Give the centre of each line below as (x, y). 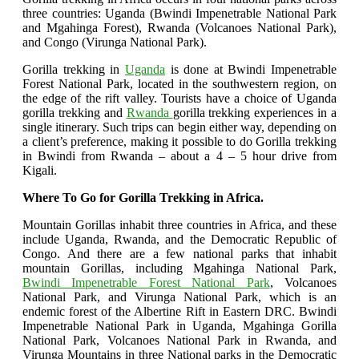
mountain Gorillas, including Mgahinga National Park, (179, 268)
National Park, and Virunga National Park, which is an (179, 297)
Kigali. (40, 171)
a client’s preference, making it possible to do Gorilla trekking (179, 142)
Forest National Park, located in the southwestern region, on (179, 84)
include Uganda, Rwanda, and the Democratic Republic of (179, 240)
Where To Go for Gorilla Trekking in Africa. (143, 198)
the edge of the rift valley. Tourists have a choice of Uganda (179, 99)
